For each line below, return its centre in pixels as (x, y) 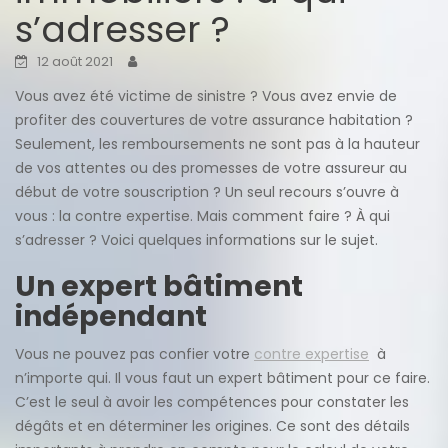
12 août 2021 (75, 61)
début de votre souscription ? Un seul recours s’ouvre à (207, 192)
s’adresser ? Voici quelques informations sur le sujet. (196, 240)
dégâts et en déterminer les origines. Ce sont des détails (212, 426)
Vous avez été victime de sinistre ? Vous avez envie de (206, 96)
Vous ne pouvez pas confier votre (134, 354)
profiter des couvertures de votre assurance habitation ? (214, 120)
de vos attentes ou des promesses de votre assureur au (211, 168)
